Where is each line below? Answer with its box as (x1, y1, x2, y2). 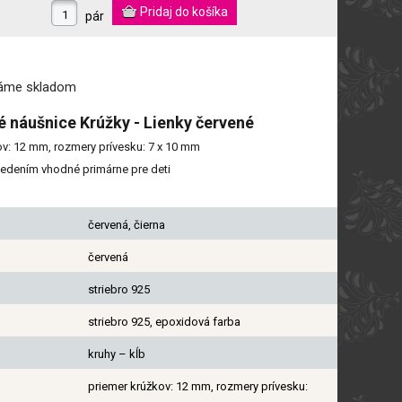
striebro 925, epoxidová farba (87, 314, 240, 328)
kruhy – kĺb (87, 346, 145, 361)
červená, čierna (87, 217, 165, 232)
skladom (26, 78, 76, 95)
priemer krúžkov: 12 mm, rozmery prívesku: (87, 379, 308, 393)
